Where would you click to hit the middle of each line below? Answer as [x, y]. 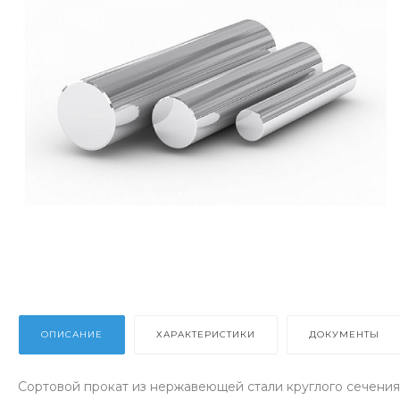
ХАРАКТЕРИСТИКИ [206, 334]
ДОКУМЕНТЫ [344, 334]
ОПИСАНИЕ [72, 334]
